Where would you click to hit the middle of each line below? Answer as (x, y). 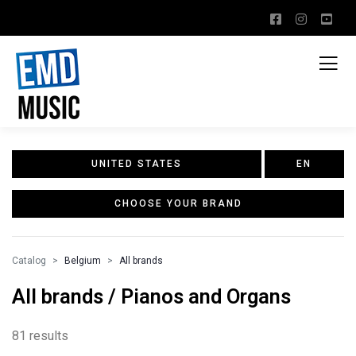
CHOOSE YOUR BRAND (178, 203)
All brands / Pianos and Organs (151, 296)
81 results (40, 336)
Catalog (29, 261)
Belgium (83, 261)
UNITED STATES (136, 164)
